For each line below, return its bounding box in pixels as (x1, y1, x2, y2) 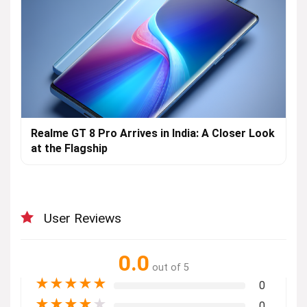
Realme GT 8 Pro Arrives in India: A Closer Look (31, 127, 275, 140)
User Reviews (44, 210, 121, 226)
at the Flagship (31, 142, 108, 155)
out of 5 (151, 262, 189, 273)
